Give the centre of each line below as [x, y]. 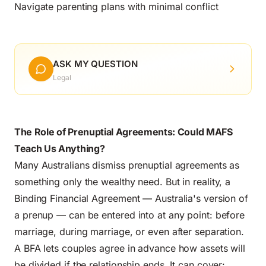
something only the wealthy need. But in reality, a [123, 181]
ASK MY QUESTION [95, 64]
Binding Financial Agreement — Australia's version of [132, 198]
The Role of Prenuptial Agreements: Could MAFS [123, 132]
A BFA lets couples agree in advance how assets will [130, 248]
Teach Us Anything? [60, 148]
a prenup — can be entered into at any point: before [130, 215]
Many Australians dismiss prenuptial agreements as [127, 165]
